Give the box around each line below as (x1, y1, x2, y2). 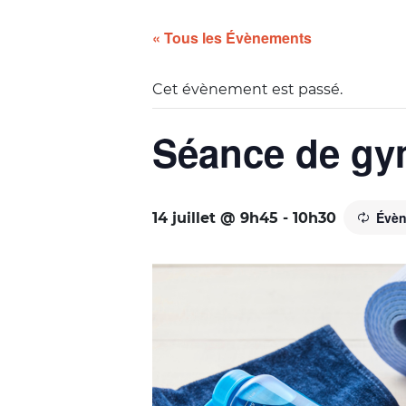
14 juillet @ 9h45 (152, 209, 278, 227)
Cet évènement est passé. (152, 81, 343, 98)
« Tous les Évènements (152, 27, 312, 48)
